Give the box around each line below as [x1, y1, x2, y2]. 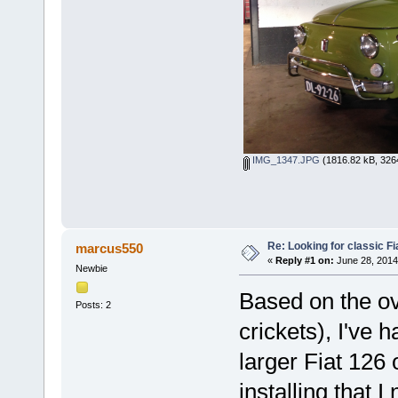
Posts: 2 [75, 298, 111, 310]
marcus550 [76, 241, 144, 257]
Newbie [75, 263, 107, 275]
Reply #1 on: [275, 255, 334, 267]
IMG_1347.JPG [249, 155, 320, 166]
